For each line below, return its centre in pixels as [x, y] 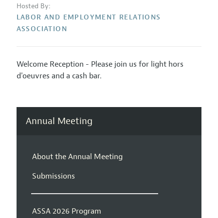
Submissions [53, 176]
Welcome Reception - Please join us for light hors [100, 64]
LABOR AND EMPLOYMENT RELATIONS [89, 18]
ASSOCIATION [42, 29]
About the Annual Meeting [77, 156]
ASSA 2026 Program [66, 211]
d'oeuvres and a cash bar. [59, 76]
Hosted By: [33, 6]
